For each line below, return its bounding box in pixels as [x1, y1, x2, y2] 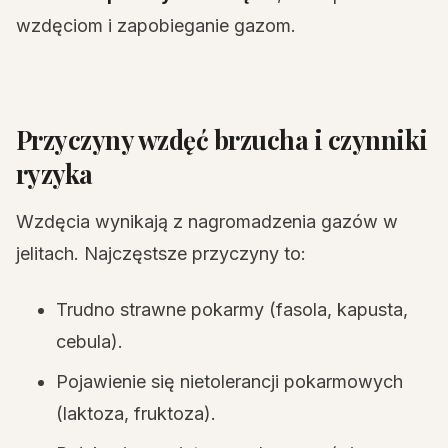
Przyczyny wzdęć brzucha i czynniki [16, 122, 428, 156]
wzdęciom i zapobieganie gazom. [16, 15, 296, 36]
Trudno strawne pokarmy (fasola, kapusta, [56, 299, 408, 320]
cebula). [56, 331, 123, 352]
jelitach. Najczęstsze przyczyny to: [16, 243, 306, 264]
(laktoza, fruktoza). [56, 403, 216, 424]
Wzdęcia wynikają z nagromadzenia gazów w [16, 211, 398, 232]
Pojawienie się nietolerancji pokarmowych [56, 371, 403, 392]
